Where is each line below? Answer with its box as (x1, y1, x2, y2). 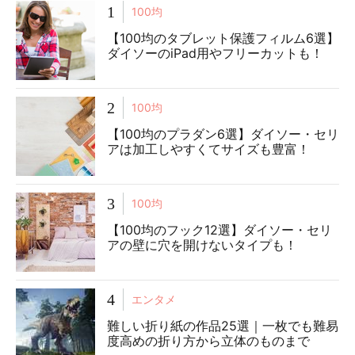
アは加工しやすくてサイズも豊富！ (107, 140, 310, 157)
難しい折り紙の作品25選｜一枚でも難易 (107, 317, 338, 334)
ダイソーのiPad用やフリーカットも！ (107, 44, 323, 61)
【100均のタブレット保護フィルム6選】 (107, 29, 339, 46)
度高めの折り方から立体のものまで (107, 332, 310, 349)
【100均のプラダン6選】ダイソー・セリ (107, 125, 339, 142)
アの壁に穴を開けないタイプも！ (107, 236, 297, 253)
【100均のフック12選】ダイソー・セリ (107, 221, 332, 238)
